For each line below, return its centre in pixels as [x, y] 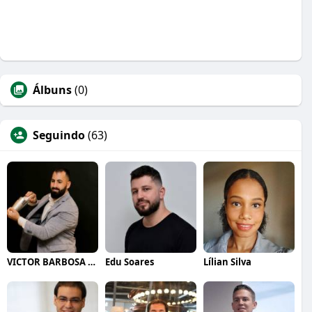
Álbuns [52, 90]
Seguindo [59, 135]
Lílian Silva [227, 262]
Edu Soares [129, 262]
